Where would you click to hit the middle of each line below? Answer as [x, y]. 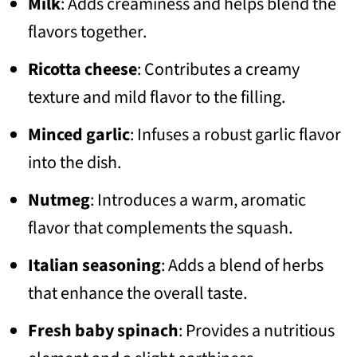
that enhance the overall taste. [137, 293]
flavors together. [87, 31]
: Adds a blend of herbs [242, 265]
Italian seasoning [94, 265]
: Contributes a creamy [218, 69]
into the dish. [74, 162]
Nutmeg [59, 200]
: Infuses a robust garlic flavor [235, 134]
